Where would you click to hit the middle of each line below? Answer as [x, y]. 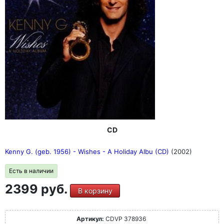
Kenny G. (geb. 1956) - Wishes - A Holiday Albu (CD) [88, 151]
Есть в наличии [31, 170]
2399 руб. [37, 189]
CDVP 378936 [125, 218]
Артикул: [90, 218]
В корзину [95, 190]
